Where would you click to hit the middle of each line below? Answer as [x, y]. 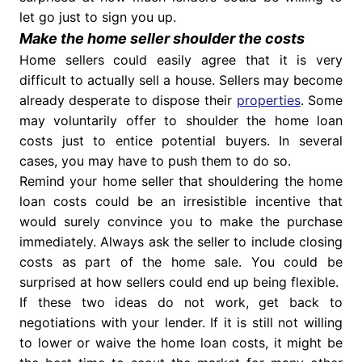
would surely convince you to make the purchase [181, 222]
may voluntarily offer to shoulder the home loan [181, 121]
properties [268, 101]
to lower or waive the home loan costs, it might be [181, 343]
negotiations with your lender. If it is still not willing [181, 323]
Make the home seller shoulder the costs [162, 39]
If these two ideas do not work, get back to [181, 303]
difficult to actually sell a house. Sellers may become [181, 80]
